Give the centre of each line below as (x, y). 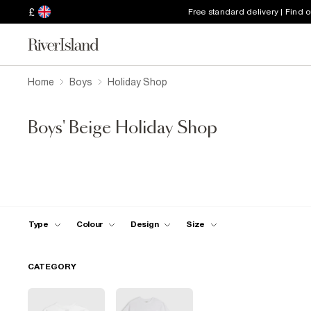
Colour (89, 224)
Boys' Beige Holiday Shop (123, 128)
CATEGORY (52, 267)
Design (145, 224)
